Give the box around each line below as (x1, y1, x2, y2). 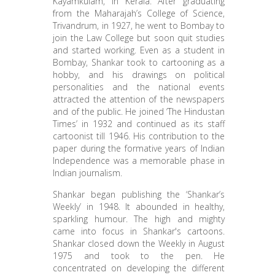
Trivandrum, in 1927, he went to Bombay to (53, 20, 225, 31)
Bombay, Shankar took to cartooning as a (53, 56, 225, 68)
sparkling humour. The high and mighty (53, 213, 225, 225)
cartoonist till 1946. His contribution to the (53, 130, 225, 142)
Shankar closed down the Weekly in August (53, 238, 225, 249)
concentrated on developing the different (53, 262, 225, 274)
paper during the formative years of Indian (53, 142, 225, 154)
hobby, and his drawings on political (53, 69, 225, 80)
